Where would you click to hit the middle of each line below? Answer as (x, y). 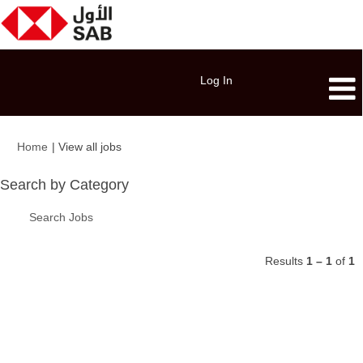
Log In (216, 80)
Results (286, 261)
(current (141, 146)
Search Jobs (61, 217)
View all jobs (90, 147)
